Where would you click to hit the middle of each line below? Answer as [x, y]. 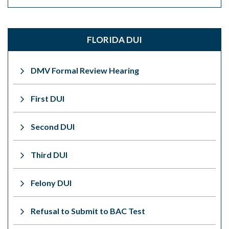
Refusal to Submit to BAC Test [88, 211]
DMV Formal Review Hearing [85, 70]
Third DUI [49, 154]
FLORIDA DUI [114, 39]
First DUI [48, 98]
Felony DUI [51, 182]
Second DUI [53, 126]
